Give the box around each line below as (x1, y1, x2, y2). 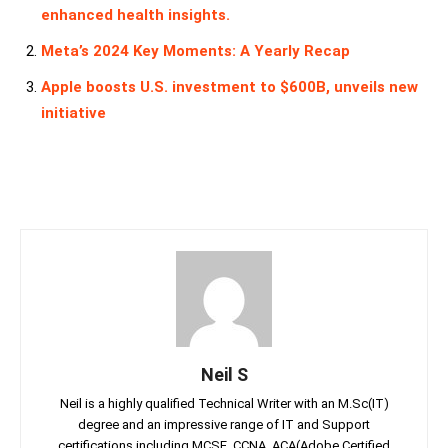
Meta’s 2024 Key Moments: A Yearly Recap (41, 41, 350, 60)
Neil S (200, 363, 248, 385)
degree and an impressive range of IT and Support (78, 416, 370, 432)
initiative (41, 103, 106, 122)
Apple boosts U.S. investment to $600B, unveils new (41, 77, 418, 96)
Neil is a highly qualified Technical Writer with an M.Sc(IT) (59, 395, 389, 411)
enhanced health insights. (41, 5, 230, 24)
